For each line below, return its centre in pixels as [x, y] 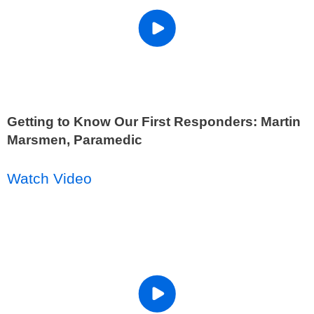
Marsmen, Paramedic [75, 140]
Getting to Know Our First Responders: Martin [154, 122]
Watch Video [49, 179]
